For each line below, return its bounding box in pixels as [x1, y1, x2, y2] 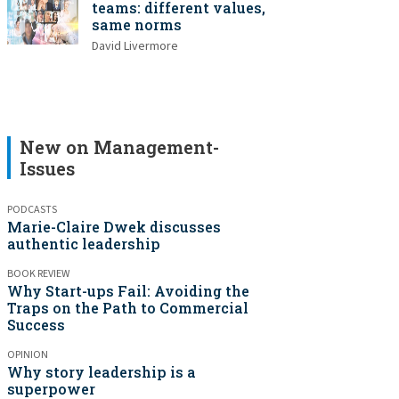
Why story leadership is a [7, 362, 196, 381]
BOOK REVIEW [7, 266, 69, 281]
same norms [92, 15, 182, 34]
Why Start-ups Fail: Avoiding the [7, 281, 249, 300]
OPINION [7, 347, 48, 362]
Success [7, 315, 65, 334]
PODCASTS [7, 202, 57, 217]
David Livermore [92, 37, 178, 55]
